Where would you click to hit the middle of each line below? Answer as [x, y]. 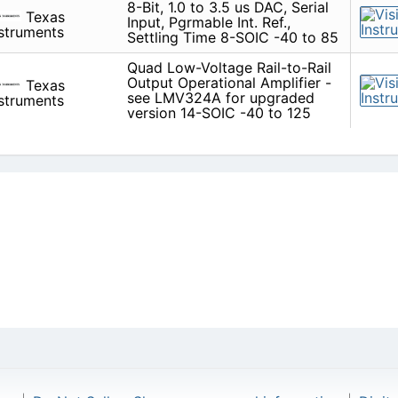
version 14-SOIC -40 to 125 [219, 113]
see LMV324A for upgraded [220, 98]
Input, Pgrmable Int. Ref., [208, 23]
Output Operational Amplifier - [229, 83]
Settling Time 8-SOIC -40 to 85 [232, 38]
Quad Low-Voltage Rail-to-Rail [229, 68]
